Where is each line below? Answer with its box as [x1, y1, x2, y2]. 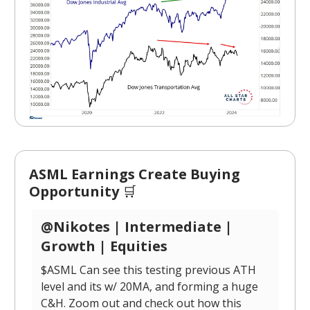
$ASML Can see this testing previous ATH [41, 262, 256, 277]
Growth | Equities [41, 236, 167, 255]
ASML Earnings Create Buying [29, 164, 240, 183]
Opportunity [29, 181, 122, 201]
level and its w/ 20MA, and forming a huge [41, 278, 258, 294]
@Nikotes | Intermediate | [41, 217, 232, 236]
